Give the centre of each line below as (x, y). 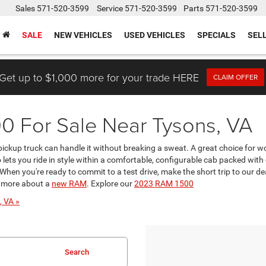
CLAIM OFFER (235, 77)
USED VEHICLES (155, 35)
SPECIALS (216, 35)
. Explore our (110, 183)
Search (77, 252)
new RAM (69, 183)
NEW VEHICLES (83, 35)
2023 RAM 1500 (164, 183)
